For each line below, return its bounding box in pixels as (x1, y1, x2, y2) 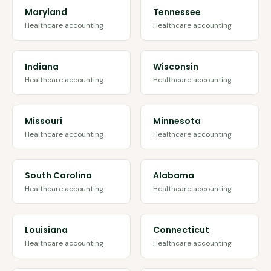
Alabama (153, 169, 194, 181)
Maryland (25, 6, 67, 18)
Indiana (25, 60, 59, 73)
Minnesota (153, 115, 201, 127)
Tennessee (153, 6, 201, 18)
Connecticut (153, 224, 209, 236)
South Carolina (25, 169, 92, 181)
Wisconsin (153, 60, 198, 73)
